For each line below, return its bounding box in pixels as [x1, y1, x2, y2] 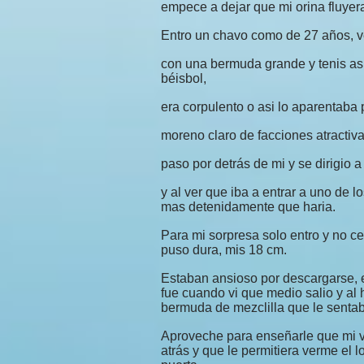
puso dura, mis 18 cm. [161, 243, 287, 257]
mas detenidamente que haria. [161, 200, 336, 214]
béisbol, [161, 71, 206, 85]
